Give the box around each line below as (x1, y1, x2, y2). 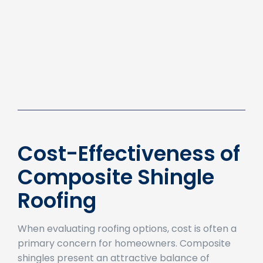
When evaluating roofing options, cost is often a (18, 238, 237, 252)
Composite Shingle (18, 178, 214, 208)
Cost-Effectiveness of (18, 155, 240, 184)
